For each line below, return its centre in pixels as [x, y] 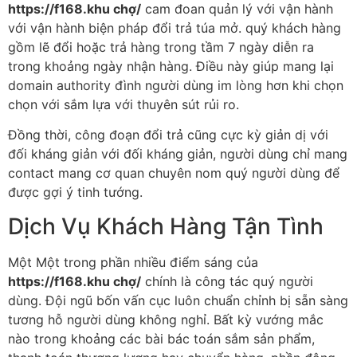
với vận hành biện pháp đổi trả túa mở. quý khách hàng [175, 27]
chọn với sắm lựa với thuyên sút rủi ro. [124, 104]
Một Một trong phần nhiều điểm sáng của [133, 262]
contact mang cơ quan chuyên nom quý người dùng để [174, 173]
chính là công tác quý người [227, 281]
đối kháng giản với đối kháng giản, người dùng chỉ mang [178, 154]
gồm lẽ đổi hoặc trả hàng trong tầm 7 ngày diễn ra [161, 47]
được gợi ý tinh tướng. [75, 192]
